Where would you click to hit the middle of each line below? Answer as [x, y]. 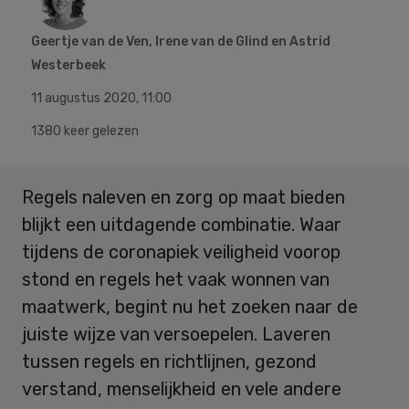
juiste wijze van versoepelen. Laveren [176, 335]
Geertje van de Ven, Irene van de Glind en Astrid [181, 42]
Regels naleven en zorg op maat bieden [184, 198]
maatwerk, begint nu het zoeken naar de [190, 307]
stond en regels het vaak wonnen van [176, 280]
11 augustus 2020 [84, 99]
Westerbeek [68, 66]
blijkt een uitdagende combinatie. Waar [182, 225]
